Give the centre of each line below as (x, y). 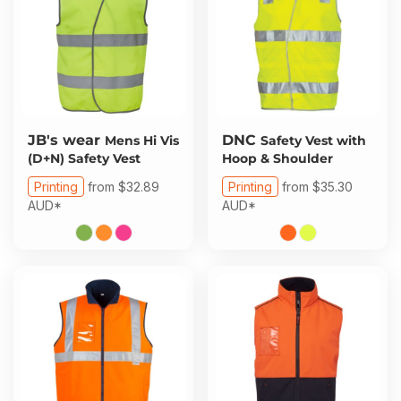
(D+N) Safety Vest (84, 158)
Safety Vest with (313, 141)
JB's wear (64, 140)
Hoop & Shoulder (277, 158)
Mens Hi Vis (142, 141)
